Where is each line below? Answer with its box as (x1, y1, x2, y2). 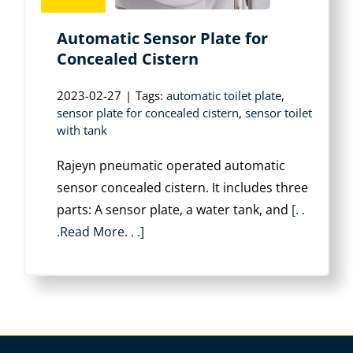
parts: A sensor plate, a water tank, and (57, 201, 292, 218)
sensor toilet (245, 105, 312, 121)
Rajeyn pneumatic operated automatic (57, 157, 285, 174)
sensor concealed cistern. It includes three (57, 179, 308, 196)
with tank (57, 122, 107, 138)
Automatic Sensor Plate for (57, 28, 268, 49)
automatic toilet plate (166, 87, 281, 103)
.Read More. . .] (57, 223, 144, 240)
